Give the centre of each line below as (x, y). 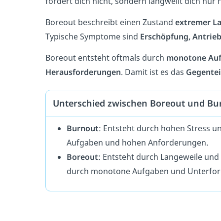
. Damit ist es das (153, 72)
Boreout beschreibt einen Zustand (110, 22)
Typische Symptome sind (93, 36)
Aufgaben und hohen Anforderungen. (137, 143)
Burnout (83, 128)
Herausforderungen (83, 72)
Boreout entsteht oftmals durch (105, 57)
